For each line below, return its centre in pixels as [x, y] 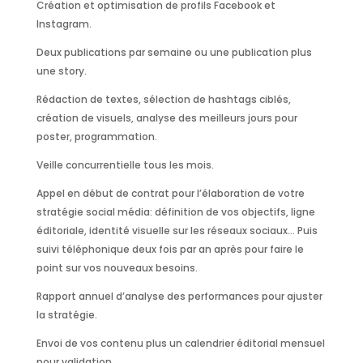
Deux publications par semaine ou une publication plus [174, 53]
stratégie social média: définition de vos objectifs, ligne [175, 212]
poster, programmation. [96, 137]
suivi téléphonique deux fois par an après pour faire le [170, 250]
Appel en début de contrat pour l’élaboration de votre [170, 194]
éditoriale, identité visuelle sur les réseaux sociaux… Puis [177, 231]
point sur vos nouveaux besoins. [117, 268]
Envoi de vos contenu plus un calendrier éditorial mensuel [180, 344]
